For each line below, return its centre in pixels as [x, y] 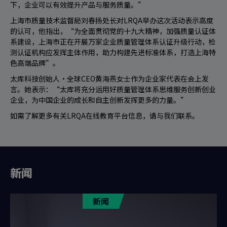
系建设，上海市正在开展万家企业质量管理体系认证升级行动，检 [113, 42]
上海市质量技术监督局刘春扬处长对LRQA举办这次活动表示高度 [112, 20]
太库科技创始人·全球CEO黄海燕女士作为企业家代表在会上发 [109, 79]
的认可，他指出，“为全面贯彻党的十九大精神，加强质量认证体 [113, 31]
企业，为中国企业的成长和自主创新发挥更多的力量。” [99, 100]
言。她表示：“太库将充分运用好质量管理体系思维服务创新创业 [113, 89]
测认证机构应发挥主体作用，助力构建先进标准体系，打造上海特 [113, 52]
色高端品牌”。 [35, 63]
